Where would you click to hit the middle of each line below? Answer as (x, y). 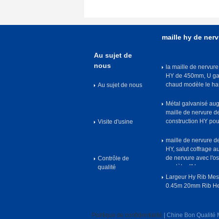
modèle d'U (181, 167)
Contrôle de (113, 158)
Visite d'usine (115, 122)
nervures (177, 93)
